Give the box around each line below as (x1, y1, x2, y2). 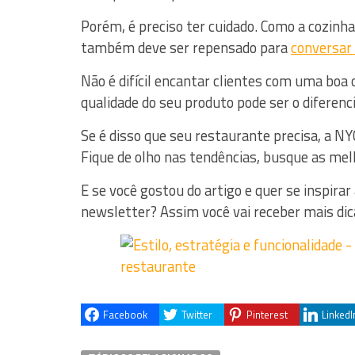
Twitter (181, 306, 212, 323)
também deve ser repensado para (81, 36, 291, 59)
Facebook (103, 306, 147, 323)
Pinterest (246, 306, 288, 323)
